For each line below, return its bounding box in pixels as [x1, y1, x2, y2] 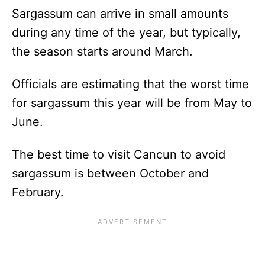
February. [12, 185, 71, 199]
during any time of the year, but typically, [12, 25, 241, 40]
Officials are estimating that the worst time [12, 76, 249, 91]
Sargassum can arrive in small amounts [12, 6, 228, 21]
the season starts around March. [12, 44, 203, 59]
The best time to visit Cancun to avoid [12, 147, 225, 161]
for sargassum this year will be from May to [12, 95, 252, 110]
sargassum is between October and [12, 166, 209, 180]
